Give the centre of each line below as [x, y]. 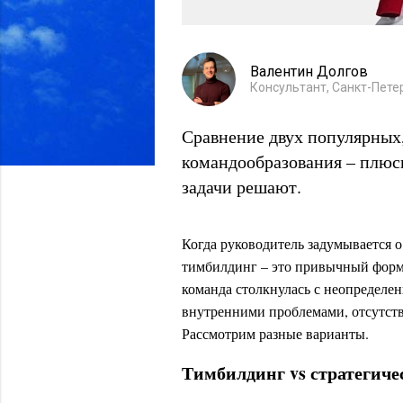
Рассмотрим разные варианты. [275, 333]
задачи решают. [242, 187]
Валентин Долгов [309, 72]
